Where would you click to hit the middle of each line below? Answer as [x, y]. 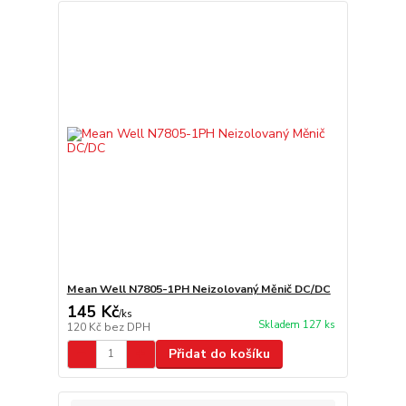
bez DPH [127, 327]
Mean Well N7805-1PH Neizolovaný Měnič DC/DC [198, 289]
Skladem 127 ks [296, 325]
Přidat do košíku [219, 353]
